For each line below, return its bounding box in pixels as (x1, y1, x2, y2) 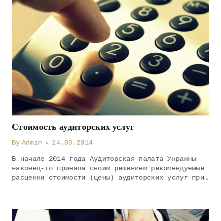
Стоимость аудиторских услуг (12, 120, 135, 133)
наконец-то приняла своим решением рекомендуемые (12, 164, 205, 172)
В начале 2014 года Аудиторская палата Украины (12, 155, 196, 163)
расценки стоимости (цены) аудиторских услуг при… (12, 174, 209, 182)
